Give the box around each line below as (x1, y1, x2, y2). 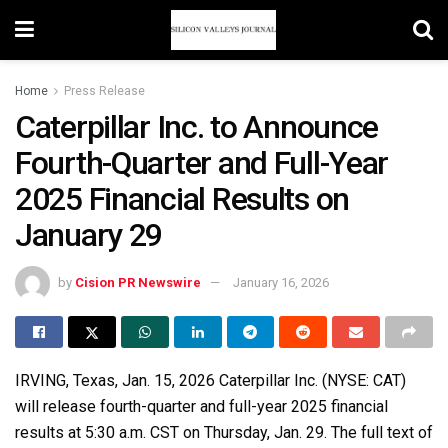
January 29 (15, 216, 163, 254)
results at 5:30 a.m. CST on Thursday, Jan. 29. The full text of (15, 422, 433, 442)
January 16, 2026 (233, 274, 329, 290)
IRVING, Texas (15, 370, 115, 390)
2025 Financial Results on (15, 180, 349, 218)
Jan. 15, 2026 (122, 370, 215, 390)
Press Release (64, 84, 145, 98)
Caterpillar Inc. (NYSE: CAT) (215, 370, 406, 390)
